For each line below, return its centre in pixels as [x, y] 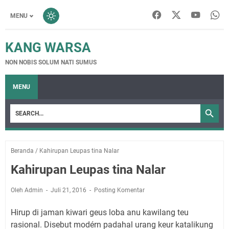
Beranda [22, 151]
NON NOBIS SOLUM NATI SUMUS [51, 62]
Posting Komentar [119, 190]
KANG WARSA [48, 48]
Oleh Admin [28, 190]
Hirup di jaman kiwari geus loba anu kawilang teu [100, 212]
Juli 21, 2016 [69, 190]
